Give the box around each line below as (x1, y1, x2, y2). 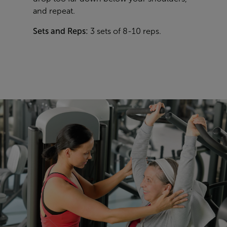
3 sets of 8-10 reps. (88, 26, 161, 35)
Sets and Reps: (33, 26, 88, 35)
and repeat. (33, 6, 75, 15)
